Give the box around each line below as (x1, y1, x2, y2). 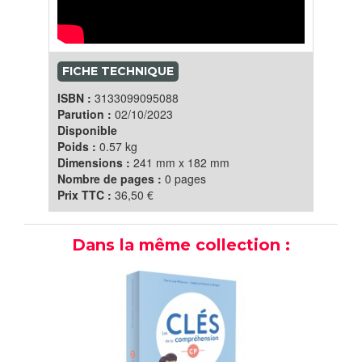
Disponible (57, 122, 117, 139)
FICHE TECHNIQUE (62, 64, 174, 79)
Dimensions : (57, 154, 133, 171)
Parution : (57, 106, 115, 123)
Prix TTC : (57, 187, 115, 204)
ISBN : (57, 90, 95, 107)
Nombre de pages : (57, 170, 165, 187)
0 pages (165, 170, 206, 187)
